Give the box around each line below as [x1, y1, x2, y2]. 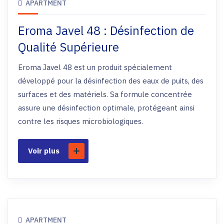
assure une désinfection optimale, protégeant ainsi [18, 103, 194, 112]
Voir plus [28, 146, 59, 155]
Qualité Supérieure [18, 39, 119, 55]
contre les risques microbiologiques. [18, 116, 143, 126]
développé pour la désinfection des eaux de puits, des [18, 76, 203, 85]
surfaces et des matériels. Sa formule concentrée [18, 89, 192, 99]
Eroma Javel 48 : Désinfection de [18, 22, 194, 38]
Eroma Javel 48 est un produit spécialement [18, 62, 172, 72]
